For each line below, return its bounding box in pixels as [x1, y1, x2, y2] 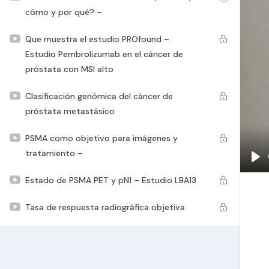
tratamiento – [25, 147, 83, 159]
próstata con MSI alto [25, 63, 113, 74]
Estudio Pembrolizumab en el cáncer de [25, 48, 183, 59]
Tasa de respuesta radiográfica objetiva [25, 201, 185, 213]
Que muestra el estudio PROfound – [25, 33, 169, 44]
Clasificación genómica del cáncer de [25, 90, 173, 101]
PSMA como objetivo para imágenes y [25, 132, 178, 144]
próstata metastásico [25, 105, 115, 116]
